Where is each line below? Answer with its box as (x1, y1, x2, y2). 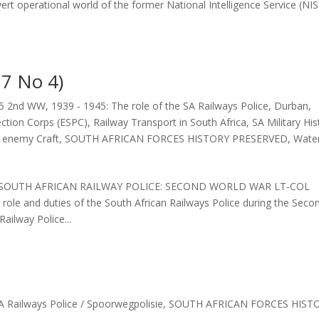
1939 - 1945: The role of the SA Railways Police (51, 98, 269, 113)
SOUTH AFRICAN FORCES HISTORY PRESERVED (65, 131, 288, 145)
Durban (274, 98, 309, 113)
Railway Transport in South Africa (93, 115, 247, 129)
